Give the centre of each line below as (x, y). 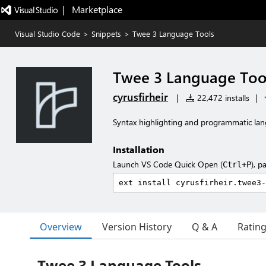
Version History (137, 227)
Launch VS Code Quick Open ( (168, 164)
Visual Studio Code (47, 34)
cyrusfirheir (140, 97)
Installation (139, 149)
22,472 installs (222, 98)
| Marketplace (92, 9)
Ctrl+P (237, 164)
